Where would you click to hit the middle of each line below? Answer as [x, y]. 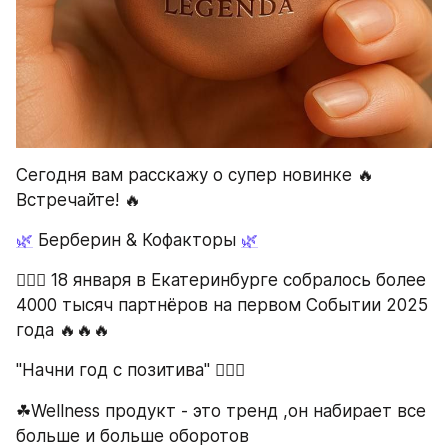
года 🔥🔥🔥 [63, 330]
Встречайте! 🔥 [78, 199]
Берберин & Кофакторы [137, 239]
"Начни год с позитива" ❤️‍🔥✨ [130, 370]
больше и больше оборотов [132, 435]
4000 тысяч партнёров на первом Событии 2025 [222, 305]
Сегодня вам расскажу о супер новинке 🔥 [195, 174]
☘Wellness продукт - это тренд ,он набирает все [221, 410]
